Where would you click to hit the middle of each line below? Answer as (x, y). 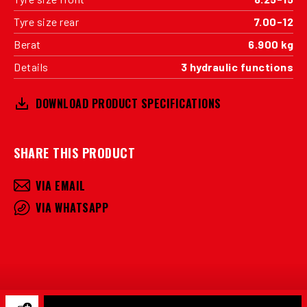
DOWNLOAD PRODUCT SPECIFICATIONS (128, 103)
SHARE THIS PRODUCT (74, 152)
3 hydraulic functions (237, 66)
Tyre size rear (46, 21)
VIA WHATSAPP (72, 207)
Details (31, 66)
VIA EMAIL (61, 185)
